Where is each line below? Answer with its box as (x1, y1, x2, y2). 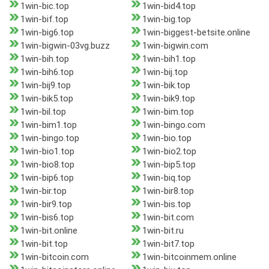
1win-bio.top (142, 133, 192, 144)
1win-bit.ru (142, 225, 184, 237)
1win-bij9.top (20, 80, 71, 91)
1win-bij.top (142, 67, 188, 78)
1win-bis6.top (20, 212, 74, 223)
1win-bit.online (20, 225, 77, 237)
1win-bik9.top (142, 93, 195, 104)
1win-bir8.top (142, 186, 194, 197)
